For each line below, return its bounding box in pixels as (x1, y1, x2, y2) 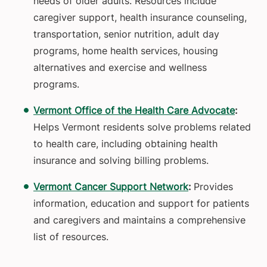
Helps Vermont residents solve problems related (33, 121, 251, 133)
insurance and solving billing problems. (33, 154, 209, 167)
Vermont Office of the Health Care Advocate (33, 104, 235, 117)
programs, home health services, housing (33, 45, 218, 57)
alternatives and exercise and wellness (33, 61, 207, 74)
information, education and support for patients (33, 197, 249, 210)
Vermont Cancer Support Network (33, 181, 188, 193)
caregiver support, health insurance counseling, (33, 11, 247, 24)
